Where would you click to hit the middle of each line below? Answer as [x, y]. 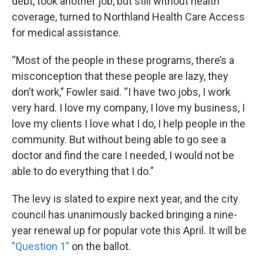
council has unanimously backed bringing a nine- [124, 215]
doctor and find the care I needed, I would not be [123, 156]
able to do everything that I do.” [83, 171]
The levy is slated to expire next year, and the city [125, 199]
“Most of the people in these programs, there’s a [123, 60]
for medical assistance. [66, 33]
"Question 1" [42, 247]
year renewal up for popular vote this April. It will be [129, 231]
